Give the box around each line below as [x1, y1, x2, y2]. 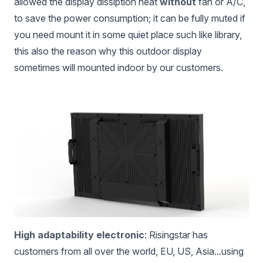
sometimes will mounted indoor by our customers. [14, 62, 223, 74]
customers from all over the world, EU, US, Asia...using [14, 245, 244, 257]
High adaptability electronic [14, 228, 144, 241]
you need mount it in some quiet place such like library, [14, 29, 242, 41]
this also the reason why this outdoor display [14, 45, 202, 58]
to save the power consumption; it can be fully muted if [14, 12, 245, 25]
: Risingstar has [144, 228, 208, 241]
